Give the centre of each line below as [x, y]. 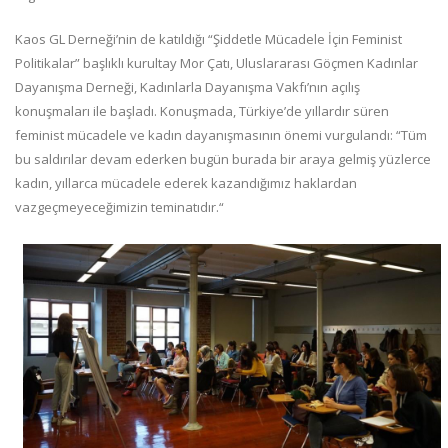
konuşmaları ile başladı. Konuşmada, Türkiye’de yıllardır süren [202, 110]
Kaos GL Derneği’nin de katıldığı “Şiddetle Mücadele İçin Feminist [208, 38]
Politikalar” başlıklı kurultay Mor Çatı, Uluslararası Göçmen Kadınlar [216, 62]
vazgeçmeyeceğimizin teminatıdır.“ [119, 206]
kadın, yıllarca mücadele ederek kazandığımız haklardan [186, 182]
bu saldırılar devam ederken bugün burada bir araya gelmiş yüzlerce [223, 158]
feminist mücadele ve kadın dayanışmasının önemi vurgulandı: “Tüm [221, 134]
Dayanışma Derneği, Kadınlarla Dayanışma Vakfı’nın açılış [187, 86]
